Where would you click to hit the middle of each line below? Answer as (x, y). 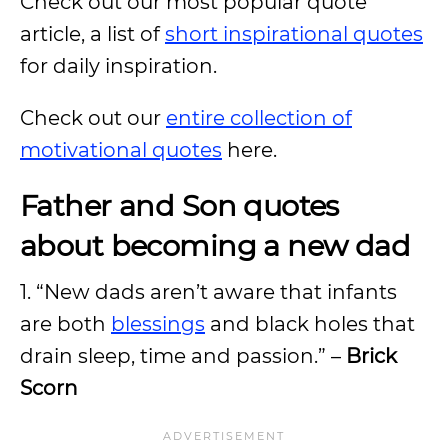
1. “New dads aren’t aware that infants (208, 292)
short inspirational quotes (294, 34)
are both (65, 324)
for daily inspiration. (121, 66)
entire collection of (259, 118)
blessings (158, 324)
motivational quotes (121, 150)
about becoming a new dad (215, 245)
